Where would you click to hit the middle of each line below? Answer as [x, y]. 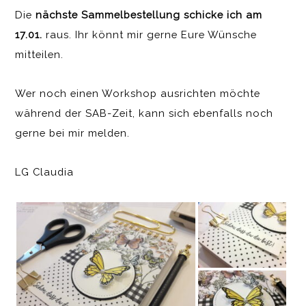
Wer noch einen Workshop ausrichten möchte [138, 93]
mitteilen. [40, 54]
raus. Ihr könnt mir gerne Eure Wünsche [150, 34]
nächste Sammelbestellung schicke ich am [149, 15]
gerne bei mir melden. [73, 133]
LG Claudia [45, 172]
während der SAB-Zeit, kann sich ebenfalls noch [144, 113]
